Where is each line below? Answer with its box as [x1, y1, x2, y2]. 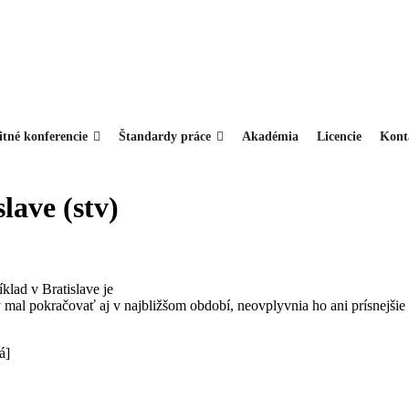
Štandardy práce [119, 130, 211, 143]
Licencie [317, 130, 362, 143]
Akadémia [242, 130, 299, 143]
